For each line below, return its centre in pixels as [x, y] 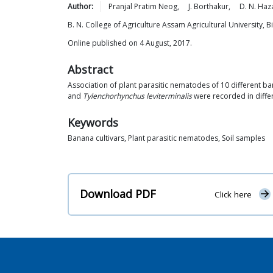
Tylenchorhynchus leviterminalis [137, 96]
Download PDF [118, 194]
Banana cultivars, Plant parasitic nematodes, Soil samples [166, 138]
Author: [80, 6]
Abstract [90, 69]
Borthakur [211, 6]
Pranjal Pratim [133, 6]
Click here [233, 195]
